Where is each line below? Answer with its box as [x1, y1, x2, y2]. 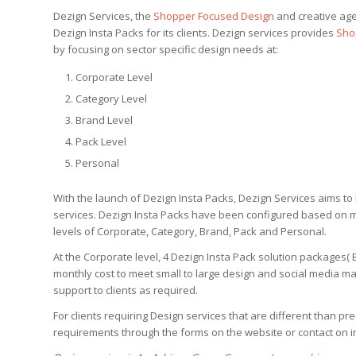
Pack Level [75, 133, 126, 149]
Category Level [75, 91, 147, 106]
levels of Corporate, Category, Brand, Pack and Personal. [53, 223, 327, 238]
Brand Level [75, 112, 133, 127]
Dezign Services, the [53, 8, 153, 23]
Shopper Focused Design [153, 8, 274, 23]
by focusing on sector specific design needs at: [53, 41, 278, 56]
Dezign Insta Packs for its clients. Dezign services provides [53, 25, 336, 40]
